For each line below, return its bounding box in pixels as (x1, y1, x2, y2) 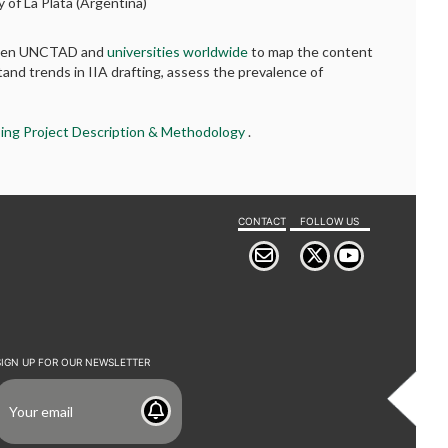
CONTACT (237, 214, 286, 227)
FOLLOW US (300, 214, 359, 227)
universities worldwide (107, 42, 252, 60)
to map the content (251, 42, 374, 60)
